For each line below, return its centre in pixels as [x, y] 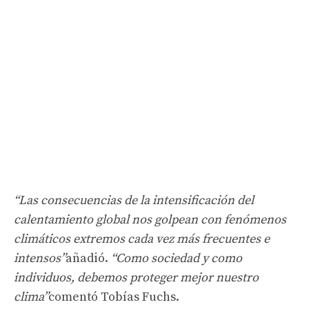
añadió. [88, 258]
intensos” [40, 258]
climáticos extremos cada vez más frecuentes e [142, 239]
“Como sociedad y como [177, 258]
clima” [31, 297]
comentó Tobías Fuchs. [114, 297]
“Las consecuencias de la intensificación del [134, 200]
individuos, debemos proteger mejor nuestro [136, 277]
